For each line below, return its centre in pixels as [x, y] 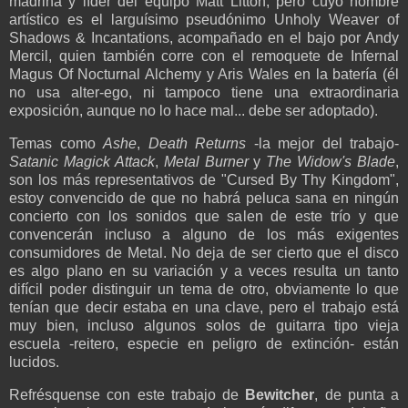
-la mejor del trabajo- [322, 144]
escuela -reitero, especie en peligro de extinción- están [204, 344]
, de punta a [357, 395]
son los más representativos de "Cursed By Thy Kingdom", [204, 180]
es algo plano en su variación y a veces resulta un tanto [204, 271]
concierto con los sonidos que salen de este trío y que [204, 217]
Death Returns [197, 144]
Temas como [56, 144]
